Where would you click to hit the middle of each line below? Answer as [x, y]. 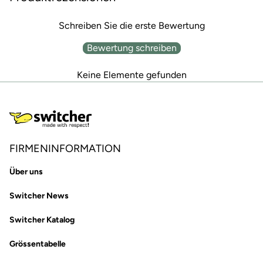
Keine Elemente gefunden [131, 75]
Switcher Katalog [42, 220]
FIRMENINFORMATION [65, 149]
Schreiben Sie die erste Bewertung [131, 26]
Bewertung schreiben [131, 48]
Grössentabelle [38, 244]
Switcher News [39, 196]
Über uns [26, 172]
